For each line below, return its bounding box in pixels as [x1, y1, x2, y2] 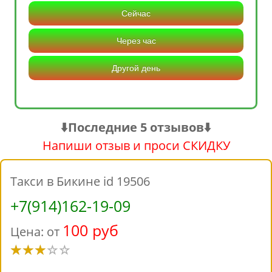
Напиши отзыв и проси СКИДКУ [42, 137, 230, 154]
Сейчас [121, 8, 151, 19]
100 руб [63, 220, 118, 241]
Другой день [112, 63, 160, 73]
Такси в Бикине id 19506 [10, 173, 150, 190]
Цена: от [10, 223, 63, 240]
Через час [116, 36, 156, 46]
